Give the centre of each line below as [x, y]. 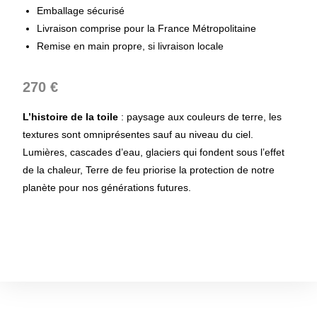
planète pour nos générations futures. [107, 188]
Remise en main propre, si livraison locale [131, 46]
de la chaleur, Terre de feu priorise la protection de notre [149, 170]
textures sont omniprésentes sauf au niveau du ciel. [138, 135]
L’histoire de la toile [71, 117]
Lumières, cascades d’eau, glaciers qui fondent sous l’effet [154, 152]
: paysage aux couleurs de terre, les [200, 117]
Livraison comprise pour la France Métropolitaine [147, 29]
